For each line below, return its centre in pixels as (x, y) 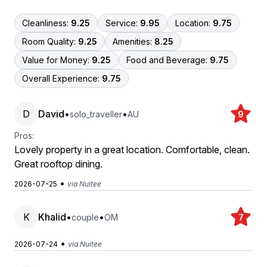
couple (85, 217)
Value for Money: (56, 60)
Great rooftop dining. (58, 164)
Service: (122, 23)
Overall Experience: (61, 78)
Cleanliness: (45, 23)
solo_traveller (96, 114)
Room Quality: (49, 41)
